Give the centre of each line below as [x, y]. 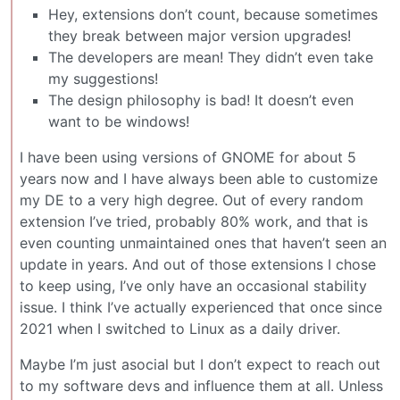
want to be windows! [119, 122]
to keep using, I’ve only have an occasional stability [193, 286]
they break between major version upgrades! [200, 36]
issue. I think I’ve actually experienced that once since [201, 308]
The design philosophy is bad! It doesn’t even [201, 100]
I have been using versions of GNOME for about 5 [188, 158]
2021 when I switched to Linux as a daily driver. [180, 329]
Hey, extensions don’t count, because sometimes [213, 15]
